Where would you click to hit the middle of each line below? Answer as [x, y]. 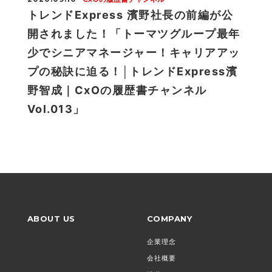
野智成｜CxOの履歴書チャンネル [117, 90]
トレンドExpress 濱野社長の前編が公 [130, 15]
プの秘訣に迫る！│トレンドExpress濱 [132, 71]
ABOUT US [51, 218]
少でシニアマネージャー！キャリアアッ [134, 52]
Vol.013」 [56, 109]
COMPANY [169, 218]
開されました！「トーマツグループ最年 [134, 33]
